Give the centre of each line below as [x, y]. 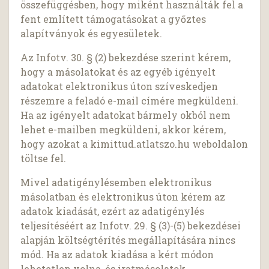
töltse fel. [44, 159]
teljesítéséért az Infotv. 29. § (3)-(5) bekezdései [131, 226]
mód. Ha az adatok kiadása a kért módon [117, 255]
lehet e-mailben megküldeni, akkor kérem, [123, 130]
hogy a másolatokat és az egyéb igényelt [118, 72]
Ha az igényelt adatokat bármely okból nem [126, 115]
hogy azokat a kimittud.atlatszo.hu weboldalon [134, 144]
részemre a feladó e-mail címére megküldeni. [130, 101]
